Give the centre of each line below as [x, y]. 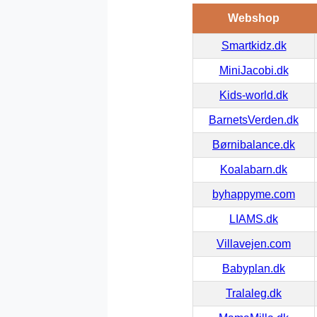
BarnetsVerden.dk [254, 120]
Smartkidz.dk [254, 45]
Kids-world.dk [254, 95]
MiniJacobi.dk [254, 70]
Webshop [253, 18]
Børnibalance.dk [254, 144]
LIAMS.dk [254, 219]
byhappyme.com [254, 194]
